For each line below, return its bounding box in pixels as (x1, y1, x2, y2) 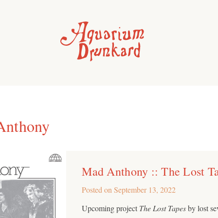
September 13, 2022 (114, 184, 176, 195)
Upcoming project (82, 202, 140, 213)
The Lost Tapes (139, 202, 186, 213)
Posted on (82, 184, 114, 195)
